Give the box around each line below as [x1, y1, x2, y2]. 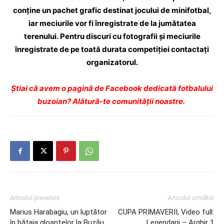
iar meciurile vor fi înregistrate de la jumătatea [28, 18, 196, 28]
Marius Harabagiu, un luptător [10, 207, 107, 216]
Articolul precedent [10, 194, 60, 201]
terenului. [23, 31, 60, 41]
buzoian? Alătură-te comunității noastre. [37, 96, 186, 106]
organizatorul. [86, 57, 138, 67]
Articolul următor [168, 194, 214, 201]
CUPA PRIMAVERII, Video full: [118, 207, 214, 216]
